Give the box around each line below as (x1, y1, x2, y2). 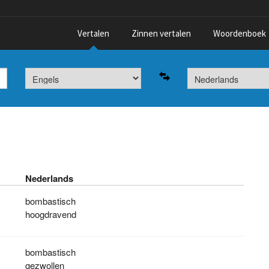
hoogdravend (25, 208, 77, 220)
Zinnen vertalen (131, 28, 192, 39)
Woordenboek (213, 28, 266, 39)
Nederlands (25, 172, 74, 185)
